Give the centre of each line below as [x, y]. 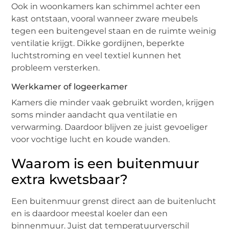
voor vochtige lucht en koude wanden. [91, 139]
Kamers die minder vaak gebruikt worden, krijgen [113, 102]
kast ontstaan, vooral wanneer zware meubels [105, 18]
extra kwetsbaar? [70, 179]
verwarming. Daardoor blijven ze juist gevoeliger [110, 127]
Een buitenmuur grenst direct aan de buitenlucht [114, 201]
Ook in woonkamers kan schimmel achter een [106, 6]
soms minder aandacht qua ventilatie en [95, 114]
